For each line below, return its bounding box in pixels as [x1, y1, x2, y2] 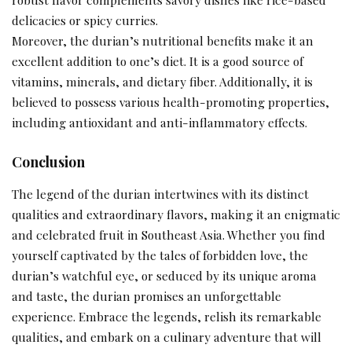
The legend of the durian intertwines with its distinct [12, 185, 309, 202]
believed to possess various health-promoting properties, [12, 93, 329, 110]
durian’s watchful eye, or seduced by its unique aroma [12, 266, 317, 284]
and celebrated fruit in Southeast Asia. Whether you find [12, 225, 325, 243]
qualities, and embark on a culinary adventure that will [12, 328, 321, 345]
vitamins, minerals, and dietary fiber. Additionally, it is [12, 72, 313, 90]
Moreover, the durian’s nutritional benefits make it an [12, 31, 313, 49]
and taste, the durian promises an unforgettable [12, 287, 281, 304]
